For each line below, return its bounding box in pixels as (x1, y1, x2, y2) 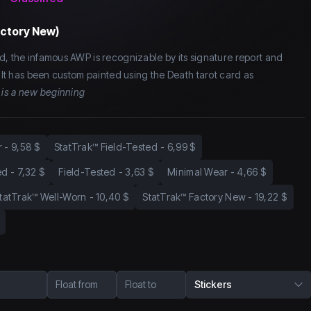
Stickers (194, 278, 232, 291)
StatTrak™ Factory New (142, 191, 246, 203)
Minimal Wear (167, 166, 228, 178)
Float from (56, 278, 98, 291)
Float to (125, 278, 156, 291)
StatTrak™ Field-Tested (53, 141, 158, 153)
